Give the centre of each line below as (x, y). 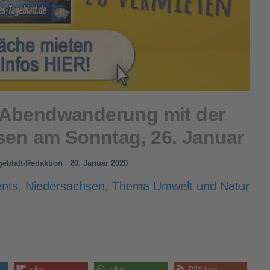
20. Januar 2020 (99, 163)
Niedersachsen (65, 186)
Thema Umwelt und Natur (181, 186)
